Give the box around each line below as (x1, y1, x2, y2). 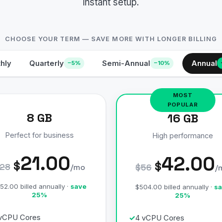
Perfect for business (5, 130, 74, 139)
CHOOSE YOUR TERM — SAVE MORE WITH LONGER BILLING (4, 35, 218, 43)
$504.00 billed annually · (135, 182, 214, 191)
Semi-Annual (102, 58, 150, 68)
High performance (152, 131, 213, 140)
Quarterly (29, 58, 64, 68)
